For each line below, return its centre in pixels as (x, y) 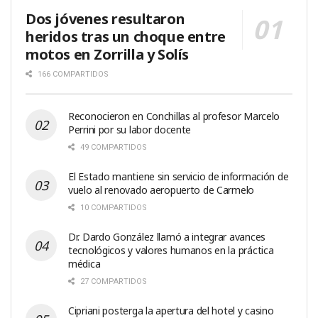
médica (84, 263)
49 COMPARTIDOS (113, 147)
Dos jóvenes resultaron (105, 18)
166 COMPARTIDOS (72, 74)
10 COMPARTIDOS (113, 207)
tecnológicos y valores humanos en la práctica (171, 250)
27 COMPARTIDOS (113, 281)
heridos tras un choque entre (126, 36)
